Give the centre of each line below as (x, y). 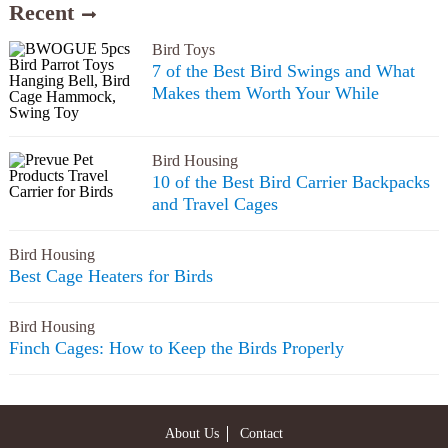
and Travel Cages (214, 203)
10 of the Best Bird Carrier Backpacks (290, 181)
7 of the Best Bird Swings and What (283, 70)
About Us (191, 433)
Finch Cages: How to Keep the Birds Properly (176, 347)
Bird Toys (183, 49)
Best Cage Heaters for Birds (110, 275)
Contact (261, 433)
